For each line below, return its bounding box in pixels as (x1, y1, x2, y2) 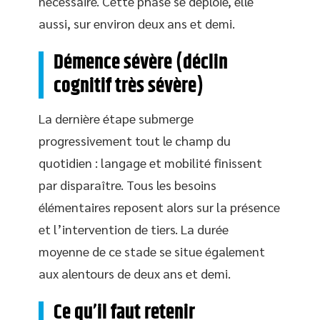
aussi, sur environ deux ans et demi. (39, 15, 235, 31)
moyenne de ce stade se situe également (39, 243, 265, 259)
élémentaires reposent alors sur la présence (39, 199, 280, 215)
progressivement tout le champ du (39, 132, 231, 149)
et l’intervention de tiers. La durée (39, 221, 229, 237)
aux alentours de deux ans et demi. (39, 265, 231, 281)
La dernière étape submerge (39, 110, 194, 126)
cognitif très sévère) (54, 71, 204, 101)
